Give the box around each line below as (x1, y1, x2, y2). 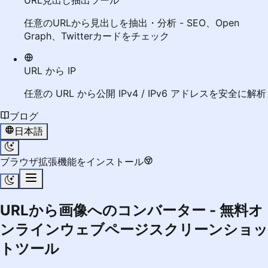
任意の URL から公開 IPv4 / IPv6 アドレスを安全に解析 (24, 87, 266, 99)
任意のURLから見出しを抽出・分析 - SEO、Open (24, 17, 239, 29)
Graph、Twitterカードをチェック (24, 30, 169, 42)
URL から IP (24, 65, 76, 77)
